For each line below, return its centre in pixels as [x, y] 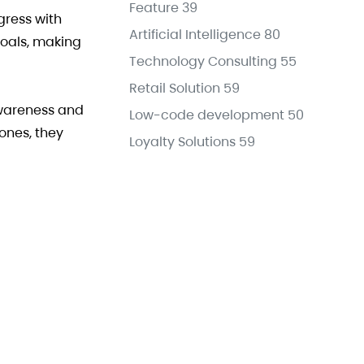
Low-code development [206, 115]
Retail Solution [174, 88]
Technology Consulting [203, 61]
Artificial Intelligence [195, 34]
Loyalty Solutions [182, 141]
